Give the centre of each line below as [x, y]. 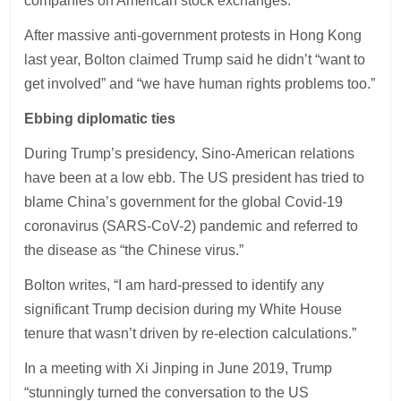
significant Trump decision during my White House [183, 309]
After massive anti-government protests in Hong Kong [193, 35]
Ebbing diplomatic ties [100, 118]
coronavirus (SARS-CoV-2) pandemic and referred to [192, 226]
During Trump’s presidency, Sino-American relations [190, 153]
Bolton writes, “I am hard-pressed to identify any [175, 285]
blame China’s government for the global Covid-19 [184, 201]
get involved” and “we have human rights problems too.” [200, 83]
